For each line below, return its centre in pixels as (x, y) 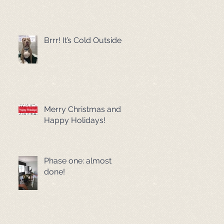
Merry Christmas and (82, 109)
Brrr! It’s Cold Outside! (84, 40)
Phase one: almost (78, 161)
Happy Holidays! (75, 120)
